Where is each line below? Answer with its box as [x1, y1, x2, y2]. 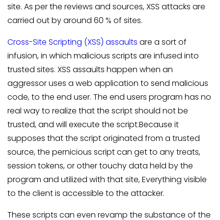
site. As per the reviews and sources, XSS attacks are [7, 1, 205, 12]
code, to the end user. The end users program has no [7, 91, 211, 103]
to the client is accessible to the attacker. [7, 188, 165, 199]
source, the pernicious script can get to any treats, [7, 146, 200, 158]
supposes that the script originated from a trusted [7, 133, 200, 144]
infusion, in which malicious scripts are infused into [7, 50, 199, 61]
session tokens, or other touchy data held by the [7, 160, 193, 171]
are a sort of [137, 36, 187, 48]
